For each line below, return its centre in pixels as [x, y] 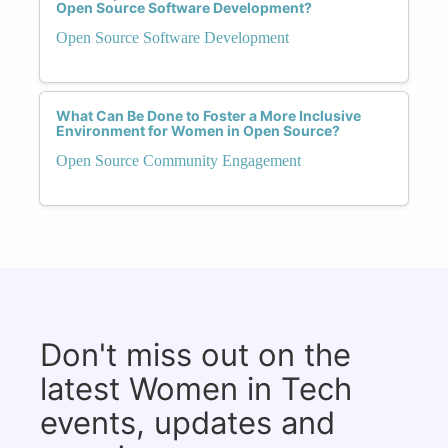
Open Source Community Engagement [178, 160]
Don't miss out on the [195, 354]
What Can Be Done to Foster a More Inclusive [208, 115]
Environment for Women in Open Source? [198, 130]
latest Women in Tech [196, 388]
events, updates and [187, 422]
